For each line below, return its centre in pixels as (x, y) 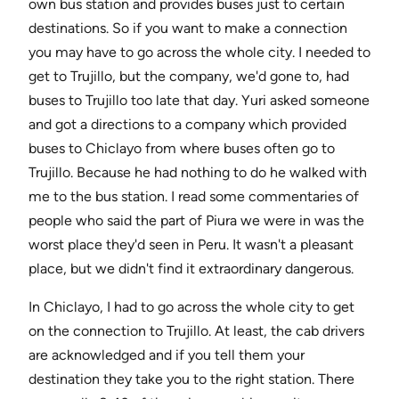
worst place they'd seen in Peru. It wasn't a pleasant (191, 245)
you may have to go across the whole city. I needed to (199, 53)
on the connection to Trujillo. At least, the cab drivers (196, 331)
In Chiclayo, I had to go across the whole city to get (191, 307)
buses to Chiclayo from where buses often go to (182, 149)
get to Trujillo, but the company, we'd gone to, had (189, 77)
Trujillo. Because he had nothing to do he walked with (198, 173)
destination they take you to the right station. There (191, 379)
